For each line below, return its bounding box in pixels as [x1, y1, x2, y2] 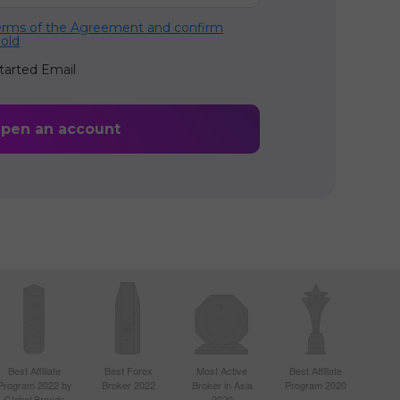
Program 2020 [285, 378, 346, 392]
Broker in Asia [191, 378, 253, 392]
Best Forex [104, 363, 153, 378]
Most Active [196, 363, 247, 378]
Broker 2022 [101, 378, 155, 392]
